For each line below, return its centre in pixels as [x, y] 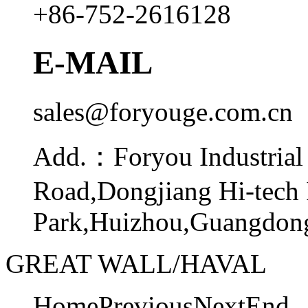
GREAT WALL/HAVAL [136, 263]
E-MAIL [93, 63]
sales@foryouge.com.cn [163, 111]
